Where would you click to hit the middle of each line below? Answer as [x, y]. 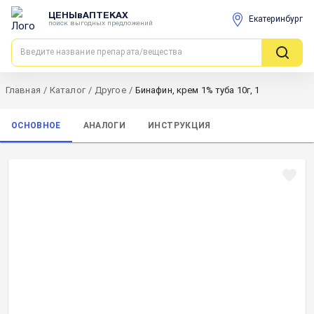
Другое [110, 90]
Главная [23, 90]
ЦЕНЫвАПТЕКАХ [88, 16]
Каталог [67, 90]
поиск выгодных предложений [101, 23]
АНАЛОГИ [104, 125]
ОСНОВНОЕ [36, 125]
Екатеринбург [276, 19]
